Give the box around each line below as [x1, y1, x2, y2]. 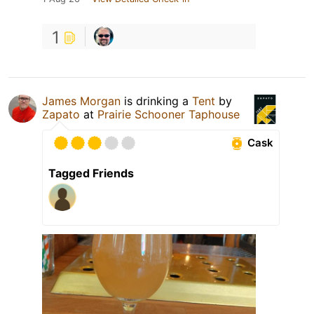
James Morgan [42, 93, 121, 108]
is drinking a [121, 93, 192, 108]
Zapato [42, 107, 80, 121]
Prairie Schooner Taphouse [97, 107, 240, 121]
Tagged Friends [48, 165, 134, 180]
